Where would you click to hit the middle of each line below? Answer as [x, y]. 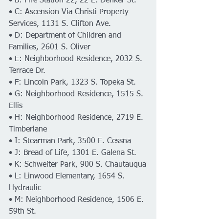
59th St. [22, 212]
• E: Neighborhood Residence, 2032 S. [77, 59]
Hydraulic [25, 188]
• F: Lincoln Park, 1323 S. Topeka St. [72, 83]
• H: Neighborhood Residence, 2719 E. [77, 118]
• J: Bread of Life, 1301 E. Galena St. [73, 153]
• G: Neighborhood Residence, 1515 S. [77, 94]
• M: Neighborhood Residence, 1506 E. [77, 200]
